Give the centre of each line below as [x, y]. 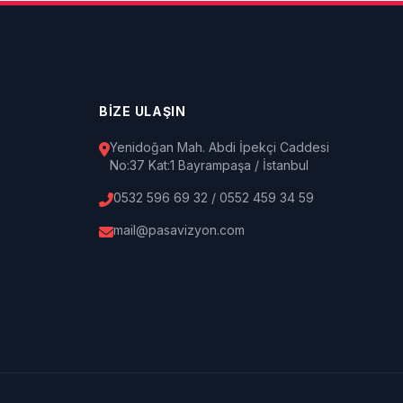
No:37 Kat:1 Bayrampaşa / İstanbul [209, 165]
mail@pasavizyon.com [179, 230]
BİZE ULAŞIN [143, 111]
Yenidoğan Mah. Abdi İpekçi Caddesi [219, 147]
